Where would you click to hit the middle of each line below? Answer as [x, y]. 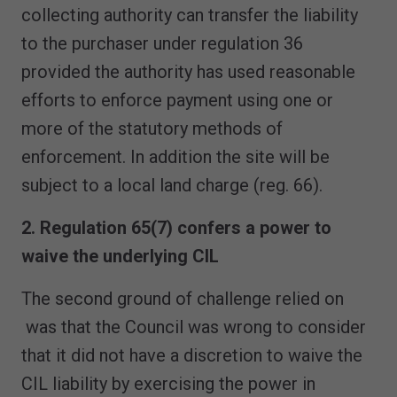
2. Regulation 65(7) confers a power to [176, 227]
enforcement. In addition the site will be [175, 156]
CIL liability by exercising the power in [168, 383]
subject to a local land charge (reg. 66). [176, 185]
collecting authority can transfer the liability [190, 15]
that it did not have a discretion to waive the [192, 355]
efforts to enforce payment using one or [177, 100]
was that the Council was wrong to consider [194, 327]
